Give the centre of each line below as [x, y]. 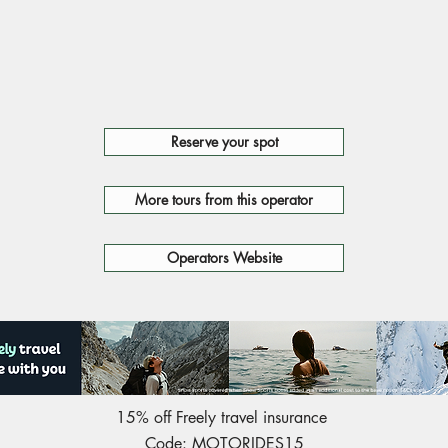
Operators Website [224, 257]
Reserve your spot [224, 141]
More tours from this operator [224, 199]
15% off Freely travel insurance [224, 417]
